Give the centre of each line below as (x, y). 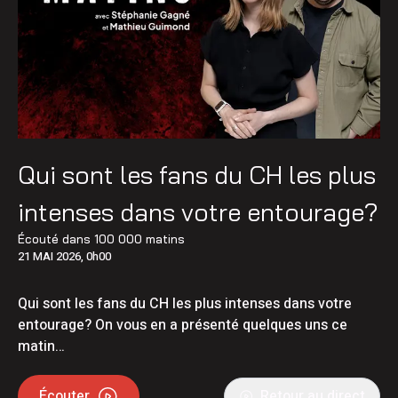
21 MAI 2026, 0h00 (64, 256)
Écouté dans (56, 239)
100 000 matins (139, 239)
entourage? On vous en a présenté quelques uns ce (183, 325)
